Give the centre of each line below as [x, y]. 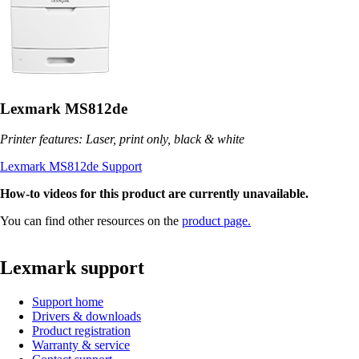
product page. [216, 221]
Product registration [81, 331]
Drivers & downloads [87, 317]
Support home [68, 302]
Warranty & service [81, 345]
